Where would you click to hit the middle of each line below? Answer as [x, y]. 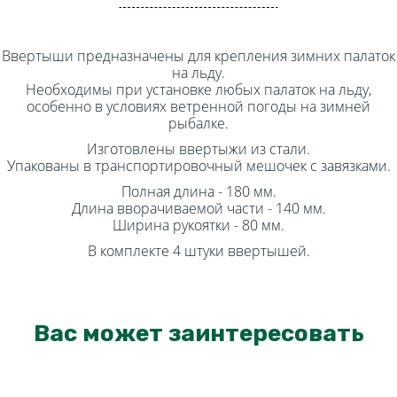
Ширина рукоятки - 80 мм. [198, 225]
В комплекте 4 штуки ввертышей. [198, 251]
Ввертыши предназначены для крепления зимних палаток [198, 56]
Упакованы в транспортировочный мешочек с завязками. [198, 166]
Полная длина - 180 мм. [198, 191]
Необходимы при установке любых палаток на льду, [198, 90]
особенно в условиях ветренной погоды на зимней [198, 106]
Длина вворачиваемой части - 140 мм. [198, 208]
